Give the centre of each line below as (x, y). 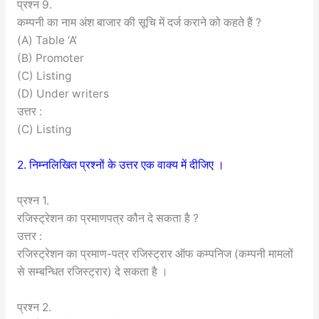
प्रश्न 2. (34, 307)
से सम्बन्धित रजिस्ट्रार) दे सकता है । (92, 271)
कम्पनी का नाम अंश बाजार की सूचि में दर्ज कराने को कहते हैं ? (139, 23)
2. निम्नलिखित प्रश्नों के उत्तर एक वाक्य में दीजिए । (120, 165)
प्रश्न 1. (33, 200)
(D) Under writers (63, 94)
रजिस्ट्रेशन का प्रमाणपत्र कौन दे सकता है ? (108, 218)
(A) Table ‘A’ (47, 41)
